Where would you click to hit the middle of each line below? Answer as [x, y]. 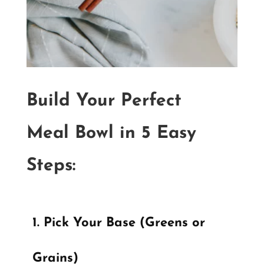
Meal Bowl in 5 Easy [111, 134]
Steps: [51, 166]
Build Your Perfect [104, 101]
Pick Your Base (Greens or [124, 223]
